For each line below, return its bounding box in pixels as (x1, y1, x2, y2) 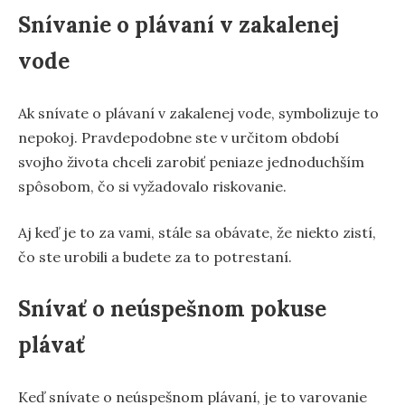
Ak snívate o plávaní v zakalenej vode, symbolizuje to (18, 103, 379, 122)
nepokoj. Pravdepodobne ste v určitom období (18, 127, 339, 146)
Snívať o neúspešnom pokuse (18, 294, 326, 323)
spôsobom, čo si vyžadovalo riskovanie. (18, 176, 287, 195)
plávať (18, 330, 85, 359)
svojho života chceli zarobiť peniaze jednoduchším (18, 152, 364, 171)
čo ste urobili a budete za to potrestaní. (18, 247, 292, 266)
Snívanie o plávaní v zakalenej (18, 10, 339, 39)
